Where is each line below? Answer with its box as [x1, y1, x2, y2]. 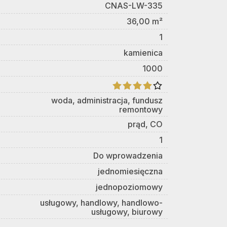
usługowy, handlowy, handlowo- [40, 197, 163, 208]
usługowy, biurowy [91, 206, 163, 217]
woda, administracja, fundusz [51, 95, 163, 105]
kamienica [124, 48, 163, 58]
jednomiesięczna [98, 166, 163, 176]
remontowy [119, 104, 163, 115]
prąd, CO [128, 119, 163, 129]
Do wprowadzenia [93, 150, 163, 161]
